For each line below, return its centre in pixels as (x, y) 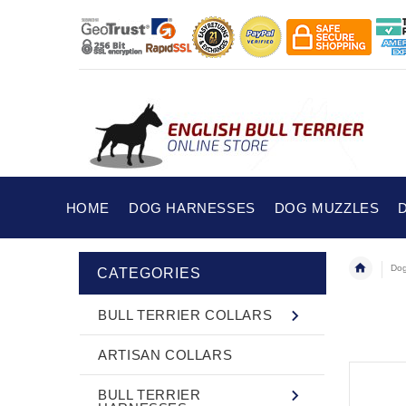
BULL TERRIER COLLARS (185, 314)
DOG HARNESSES (192, 208)
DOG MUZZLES (327, 208)
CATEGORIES (149, 273)
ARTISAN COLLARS (165, 354)
